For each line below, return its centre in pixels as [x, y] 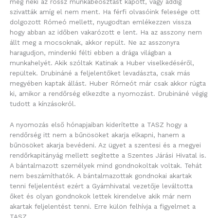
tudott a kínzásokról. [43, 103]
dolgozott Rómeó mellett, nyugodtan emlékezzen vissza [100, 22]
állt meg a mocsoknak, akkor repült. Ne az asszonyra [95, 42]
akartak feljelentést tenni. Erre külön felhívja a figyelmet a [103, 206]
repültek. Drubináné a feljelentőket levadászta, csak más [100, 73]
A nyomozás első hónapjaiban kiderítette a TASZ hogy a [99, 124]
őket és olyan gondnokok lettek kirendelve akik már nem [100, 196]
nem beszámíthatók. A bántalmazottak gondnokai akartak [101, 175]
